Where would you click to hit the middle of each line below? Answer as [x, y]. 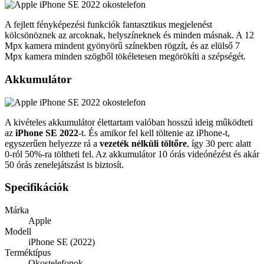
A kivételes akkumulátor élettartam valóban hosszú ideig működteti [129, 122]
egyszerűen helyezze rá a [52, 143]
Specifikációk [37, 187]
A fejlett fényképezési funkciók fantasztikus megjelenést [108, 25]
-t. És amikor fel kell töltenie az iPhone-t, [154, 133]
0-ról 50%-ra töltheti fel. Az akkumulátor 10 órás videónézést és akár [132, 154]
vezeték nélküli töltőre [143, 143]
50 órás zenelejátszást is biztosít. [64, 164]
